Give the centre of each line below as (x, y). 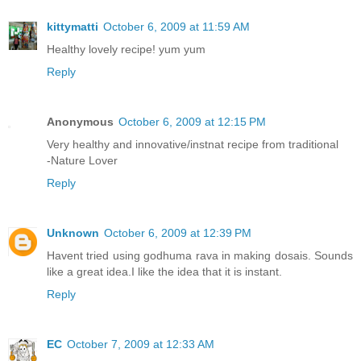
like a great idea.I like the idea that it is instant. (164, 272)
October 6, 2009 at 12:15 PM (192, 122)
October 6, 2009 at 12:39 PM (178, 233)
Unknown (73, 233)
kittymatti (73, 27)
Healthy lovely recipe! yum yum (126, 50)
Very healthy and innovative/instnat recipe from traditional (193, 145)
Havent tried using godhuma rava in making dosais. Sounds (200, 256)
